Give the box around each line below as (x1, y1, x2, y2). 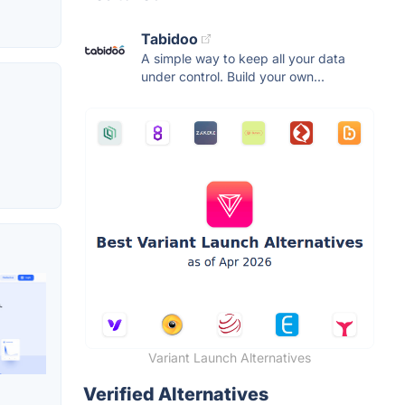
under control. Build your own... (141, 68, 325, 84)
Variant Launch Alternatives (148, 349, 311, 365)
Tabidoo (141, 29, 198, 48)
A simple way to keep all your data (141, 50, 345, 66)
